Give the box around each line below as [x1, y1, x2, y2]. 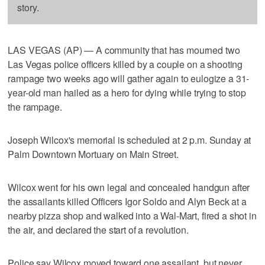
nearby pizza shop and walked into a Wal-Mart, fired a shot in [8, 208, 257, 222]
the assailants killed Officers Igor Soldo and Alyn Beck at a [8, 194, 247, 208]
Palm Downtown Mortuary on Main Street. [8, 147, 179, 161]
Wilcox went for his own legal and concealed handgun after [8, 180, 250, 194]
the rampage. [8, 99, 62, 114]
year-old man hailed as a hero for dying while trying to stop [8, 85, 246, 99]
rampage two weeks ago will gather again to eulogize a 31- [8, 71, 250, 85]
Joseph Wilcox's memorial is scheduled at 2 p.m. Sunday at [8, 132, 251, 147]
